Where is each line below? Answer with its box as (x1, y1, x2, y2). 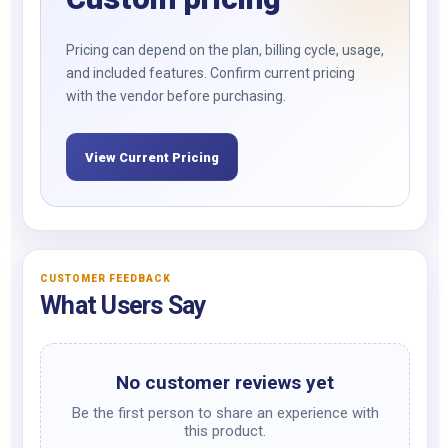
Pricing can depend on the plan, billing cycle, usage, (66, 42, 384, 58)
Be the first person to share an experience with (71, 404, 379, 422)
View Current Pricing (85, 149, 219, 165)
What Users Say (40, 291, 207, 320)
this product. (184, 422, 266, 440)
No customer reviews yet (116, 371, 334, 394)
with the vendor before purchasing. (66, 88, 286, 104)
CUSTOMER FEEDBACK (40, 273, 171, 284)
